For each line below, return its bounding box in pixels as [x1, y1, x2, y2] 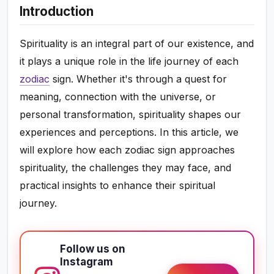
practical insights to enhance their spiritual [20, 179, 216, 192]
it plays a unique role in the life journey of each [20, 55, 239, 68]
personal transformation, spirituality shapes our [20, 108, 242, 121]
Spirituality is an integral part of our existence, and [20, 37, 254, 50]
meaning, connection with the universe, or [20, 91, 217, 103]
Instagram [60, 256, 114, 268]
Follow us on [60, 243, 126, 256]
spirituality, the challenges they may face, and [20, 161, 232, 174]
